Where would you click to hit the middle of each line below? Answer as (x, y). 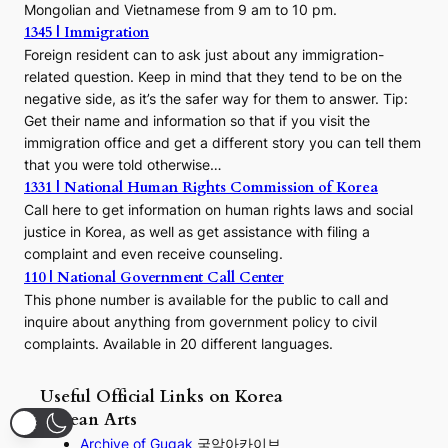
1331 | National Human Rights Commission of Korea (201, 188)
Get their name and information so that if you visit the (197, 121)
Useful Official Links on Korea (161, 396)
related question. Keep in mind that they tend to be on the (213, 77)
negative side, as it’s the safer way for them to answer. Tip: (216, 99)
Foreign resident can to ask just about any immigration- (204, 55)
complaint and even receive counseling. (153, 254)
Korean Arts (88, 420)
